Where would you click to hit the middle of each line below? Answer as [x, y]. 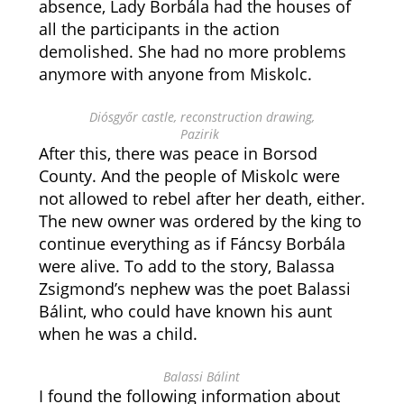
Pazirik [202, 134]
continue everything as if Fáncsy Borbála [192, 243]
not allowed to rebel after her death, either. [202, 198]
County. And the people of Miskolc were [189, 176]
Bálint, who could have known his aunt [185, 311]
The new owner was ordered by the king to [200, 221]
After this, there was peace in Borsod [178, 153]
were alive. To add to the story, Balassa [186, 266]
